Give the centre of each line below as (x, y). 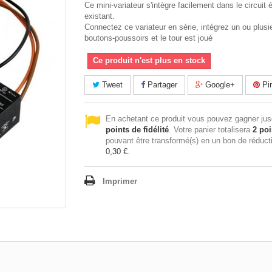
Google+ (219, 85)
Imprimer (120, 181)
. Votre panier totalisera (211, 130)
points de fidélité (137, 130)
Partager (161, 85)
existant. (100, 16)
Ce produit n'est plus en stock (149, 60)
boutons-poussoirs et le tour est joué (148, 38)
